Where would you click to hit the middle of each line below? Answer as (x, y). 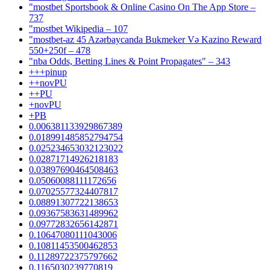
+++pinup (48, 72)
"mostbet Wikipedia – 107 (78, 28)
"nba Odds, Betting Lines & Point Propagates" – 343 (130, 61)
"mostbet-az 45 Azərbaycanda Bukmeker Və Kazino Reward (145, 39)
